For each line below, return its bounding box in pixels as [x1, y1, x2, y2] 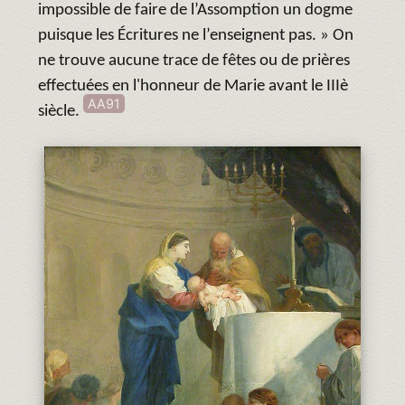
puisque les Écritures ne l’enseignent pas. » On [38, 26, 353, 44]
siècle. [38, 102, 83, 120]
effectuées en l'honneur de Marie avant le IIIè [38, 77, 348, 95]
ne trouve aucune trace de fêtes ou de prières [38, 52, 350, 70]
